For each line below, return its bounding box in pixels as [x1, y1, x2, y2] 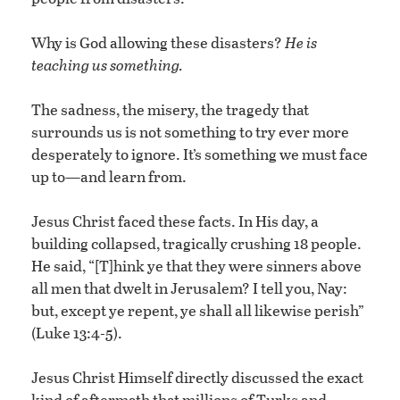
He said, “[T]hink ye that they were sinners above [31, 254, 362, 278]
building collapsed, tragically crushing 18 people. [31, 232, 362, 255]
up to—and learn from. [31, 165, 187, 188]
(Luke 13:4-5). [31, 321, 122, 345]
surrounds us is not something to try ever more [31, 121, 349, 144]
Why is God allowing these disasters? [31, 31, 285, 54]
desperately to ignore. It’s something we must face [31, 143, 368, 166]
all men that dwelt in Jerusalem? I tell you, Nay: [31, 277, 347, 300]
